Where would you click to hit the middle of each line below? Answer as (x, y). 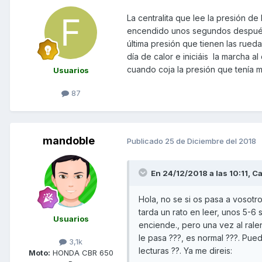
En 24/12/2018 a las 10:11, (201, 173)
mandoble (68, 140)
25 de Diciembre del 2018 (211, 141)
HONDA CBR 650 (82, 252)
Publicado (146, 141)
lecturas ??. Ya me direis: (185, 250)
